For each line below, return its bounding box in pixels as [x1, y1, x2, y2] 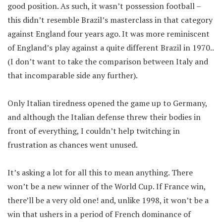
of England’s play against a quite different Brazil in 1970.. [7, 42, 214, 53]
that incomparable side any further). [7, 70, 138, 81]
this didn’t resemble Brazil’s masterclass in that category [7, 14, 213, 25]
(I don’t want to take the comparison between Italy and [7, 56, 208, 67]
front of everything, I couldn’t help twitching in [7, 125, 180, 136]
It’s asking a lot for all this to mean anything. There [7, 167, 193, 178]
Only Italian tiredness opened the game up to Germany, [7, 98, 207, 109]
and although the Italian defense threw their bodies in [7, 111, 201, 122]
